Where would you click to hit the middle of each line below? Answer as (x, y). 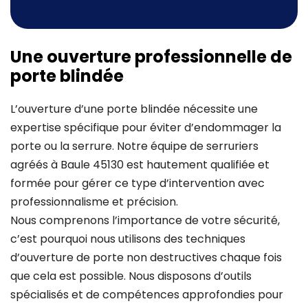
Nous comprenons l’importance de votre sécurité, (145, 221)
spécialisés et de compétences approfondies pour (147, 295)
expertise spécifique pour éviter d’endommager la (146, 128)
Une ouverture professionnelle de (151, 57)
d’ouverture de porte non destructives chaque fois (146, 258)
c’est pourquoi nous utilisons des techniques (128, 239)
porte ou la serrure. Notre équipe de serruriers (134, 146)
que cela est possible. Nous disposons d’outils (131, 276)
